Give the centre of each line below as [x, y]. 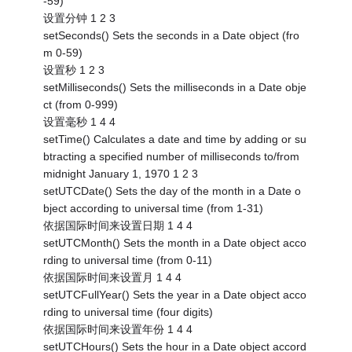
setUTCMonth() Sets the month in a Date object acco [175, 242]
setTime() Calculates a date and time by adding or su [175, 139]
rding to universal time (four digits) [128, 312]
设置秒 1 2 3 [74, 70]
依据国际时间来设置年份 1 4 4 [118, 329]
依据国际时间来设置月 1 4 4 [113, 277]
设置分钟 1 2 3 [80, 18]
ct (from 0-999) [81, 104]
